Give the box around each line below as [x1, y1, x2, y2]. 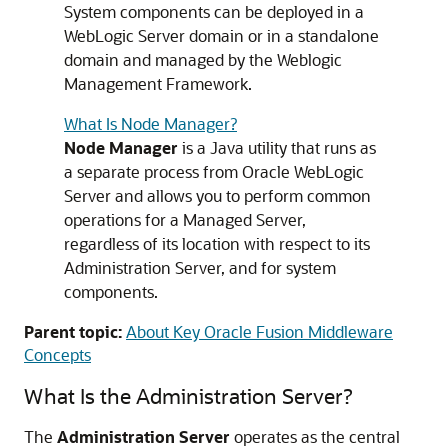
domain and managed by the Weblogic [64, 49, 342, 70]
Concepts [24, 344, 91, 365]
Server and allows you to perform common [64, 185, 371, 206]
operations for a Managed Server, [64, 209, 306, 230]
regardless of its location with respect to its [64, 233, 370, 254]
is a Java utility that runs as [178, 137, 376, 158]
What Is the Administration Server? [24, 382, 353, 409]
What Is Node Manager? [64, 113, 237, 134]
